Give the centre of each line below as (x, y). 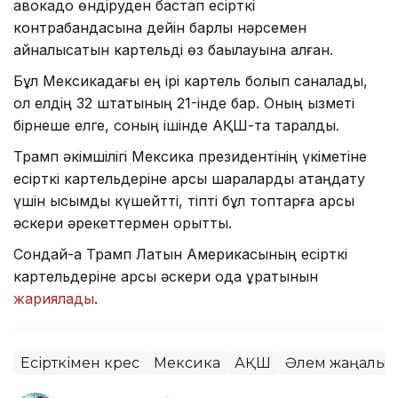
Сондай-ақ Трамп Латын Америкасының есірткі (180, 254)
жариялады (54, 298)
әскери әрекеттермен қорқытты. (123, 223)
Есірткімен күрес (80, 362)
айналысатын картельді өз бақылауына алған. (175, 49)
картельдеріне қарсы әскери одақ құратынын (166, 276)
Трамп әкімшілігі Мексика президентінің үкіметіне (190, 156)
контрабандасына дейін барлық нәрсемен (160, 27)
